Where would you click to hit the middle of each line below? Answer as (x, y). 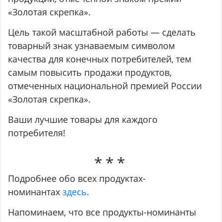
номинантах (35, 192)
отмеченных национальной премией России (105, 86)
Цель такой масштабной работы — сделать (102, 32)
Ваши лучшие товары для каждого (83, 120)
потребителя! (37, 133)
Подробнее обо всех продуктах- (77, 179)
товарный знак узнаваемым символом (92, 46)
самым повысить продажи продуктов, (90, 73)
